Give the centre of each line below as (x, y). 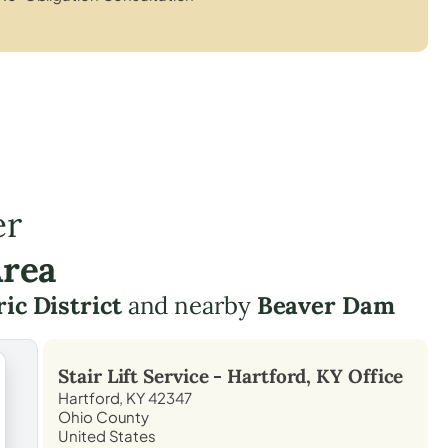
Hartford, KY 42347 (125, 397)
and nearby (189, 305)
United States (107, 435)
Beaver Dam (325, 305)
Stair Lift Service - (143, 375)
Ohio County (104, 416)
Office (373, 375)
